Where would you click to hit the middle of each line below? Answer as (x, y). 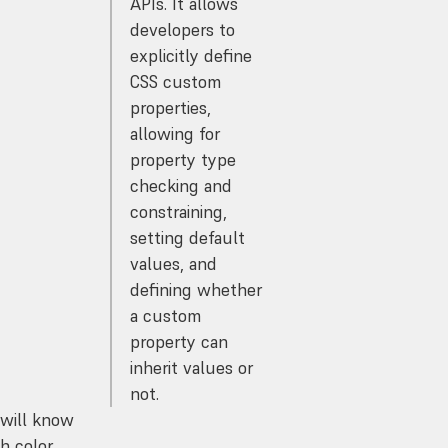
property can (178, 341)
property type (182, 159)
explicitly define (190, 55)
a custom (165, 315)
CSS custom (175, 81)
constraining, (178, 211)
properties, (170, 107)
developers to (182, 29)
